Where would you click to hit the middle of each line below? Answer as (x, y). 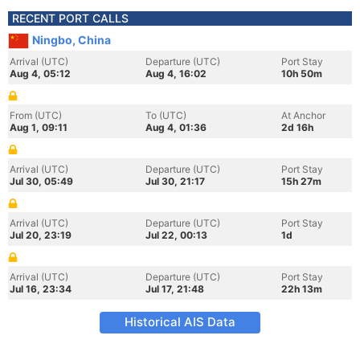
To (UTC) (166, 115)
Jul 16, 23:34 (41, 289)
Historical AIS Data (180, 322)
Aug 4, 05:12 (40, 74)
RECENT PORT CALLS (70, 18)
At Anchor (303, 115)
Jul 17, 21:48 (175, 289)
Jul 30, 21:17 (175, 181)
